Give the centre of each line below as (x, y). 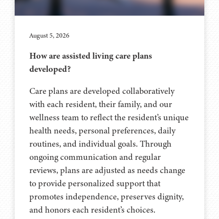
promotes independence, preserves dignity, (107, 196)
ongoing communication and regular (95, 157)
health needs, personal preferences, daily (102, 130)
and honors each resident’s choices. (92, 209)
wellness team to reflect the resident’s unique (109, 117)
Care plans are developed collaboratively (102, 91)
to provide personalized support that (95, 183)
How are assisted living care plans (91, 55)
